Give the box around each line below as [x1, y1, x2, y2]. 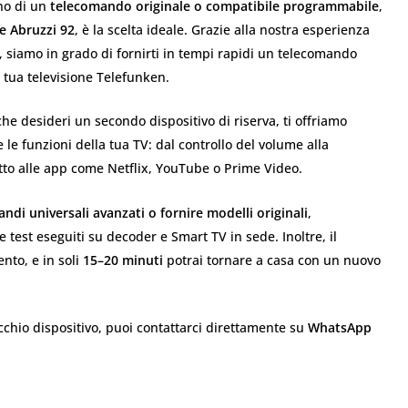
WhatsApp [308, 319, 372, 337]
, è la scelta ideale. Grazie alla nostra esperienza [75, 21, 370, 38]
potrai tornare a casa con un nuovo [163, 250, 381, 269]
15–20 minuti [83, 250, 163, 269]
